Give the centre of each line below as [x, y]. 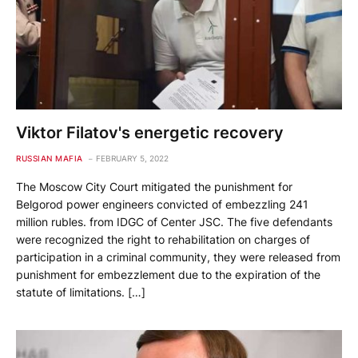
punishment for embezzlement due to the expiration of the [168, 275]
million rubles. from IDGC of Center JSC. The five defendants [174, 222]
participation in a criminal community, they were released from [178, 257]
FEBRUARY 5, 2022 [132, 159]
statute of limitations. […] [81, 292]
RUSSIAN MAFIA [50, 159]
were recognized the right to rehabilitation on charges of [163, 240]
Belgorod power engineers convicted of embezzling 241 [162, 205]
